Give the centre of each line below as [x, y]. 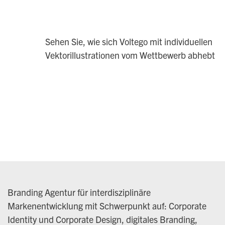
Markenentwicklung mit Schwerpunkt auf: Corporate [107, 206]
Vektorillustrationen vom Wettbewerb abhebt [130, 55]
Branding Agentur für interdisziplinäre [79, 192]
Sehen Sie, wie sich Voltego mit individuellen [129, 42]
